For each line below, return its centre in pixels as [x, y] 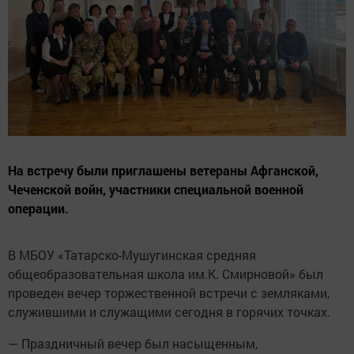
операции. [38, 209]
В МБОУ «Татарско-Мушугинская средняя [132, 255]
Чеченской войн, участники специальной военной [156, 190]
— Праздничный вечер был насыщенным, [133, 344]
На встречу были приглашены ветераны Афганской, [163, 171]
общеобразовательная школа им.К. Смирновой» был [166, 274]
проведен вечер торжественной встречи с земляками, [169, 293]
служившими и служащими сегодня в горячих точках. [169, 312]
